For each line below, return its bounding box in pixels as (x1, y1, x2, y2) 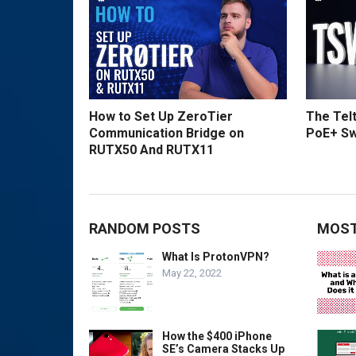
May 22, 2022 (162, 267, 222, 280)
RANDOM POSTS (89, 220, 200, 238)
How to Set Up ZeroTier (89, 109, 233, 125)
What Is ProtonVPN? (162, 250, 269, 264)
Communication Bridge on (89, 126, 244, 141)
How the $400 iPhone (162, 330, 272, 343)
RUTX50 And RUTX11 (89, 142, 214, 158)
